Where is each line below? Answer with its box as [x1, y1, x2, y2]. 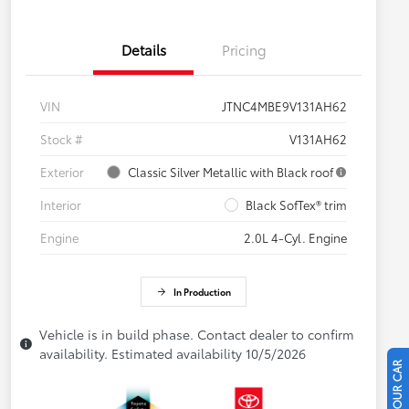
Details [121, 39, 166, 60]
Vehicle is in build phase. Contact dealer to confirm [39, 325, 354, 344]
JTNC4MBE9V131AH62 [222, 98, 347, 115]
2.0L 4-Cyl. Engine [244, 229, 347, 246]
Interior [40, 196, 81, 214]
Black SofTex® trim [246, 196, 347, 214]
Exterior [40, 163, 84, 181]
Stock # [40, 131, 83, 148]
